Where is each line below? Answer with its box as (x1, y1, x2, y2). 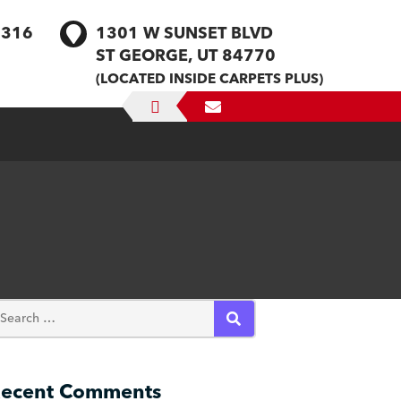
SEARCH (233, 331, 277, 346)
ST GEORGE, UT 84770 (96, 45, 276, 67)
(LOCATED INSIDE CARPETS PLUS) (96, 70, 323, 89)
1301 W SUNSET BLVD (96, 22, 273, 45)
